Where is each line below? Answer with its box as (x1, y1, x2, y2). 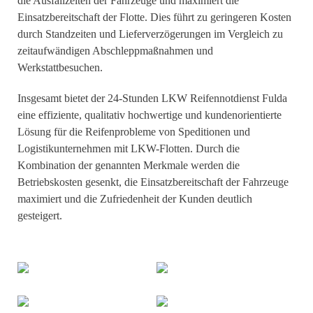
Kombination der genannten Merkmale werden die (17, 159, 240, 171)
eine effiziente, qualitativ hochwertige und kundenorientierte (17, 109, 282, 121)
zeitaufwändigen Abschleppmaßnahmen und (17, 45, 213, 57)
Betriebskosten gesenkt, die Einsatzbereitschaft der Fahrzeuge (17, 176, 289, 188)
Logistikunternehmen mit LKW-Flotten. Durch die (17, 143, 240, 154)
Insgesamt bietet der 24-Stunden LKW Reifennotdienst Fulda (17, 92, 287, 104)
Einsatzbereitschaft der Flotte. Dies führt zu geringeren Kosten (17, 11, 291, 23)
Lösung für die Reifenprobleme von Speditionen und (17, 126, 250, 138)
